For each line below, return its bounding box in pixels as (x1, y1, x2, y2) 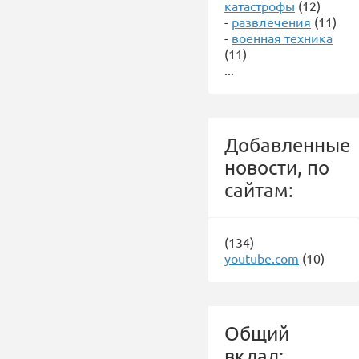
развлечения (232, 14, 311, 30)
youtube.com (224, 250, 299, 266)
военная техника (232, 30, 333, 46)
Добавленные (224, 133, 350, 156)
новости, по (224, 155, 329, 179)
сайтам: (224, 178, 293, 201)
